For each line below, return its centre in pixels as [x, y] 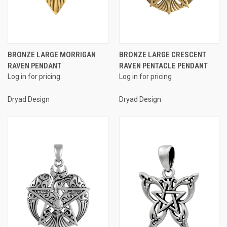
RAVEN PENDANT [34, 66]
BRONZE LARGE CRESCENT [162, 54]
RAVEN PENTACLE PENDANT [163, 66]
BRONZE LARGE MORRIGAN [52, 54]
